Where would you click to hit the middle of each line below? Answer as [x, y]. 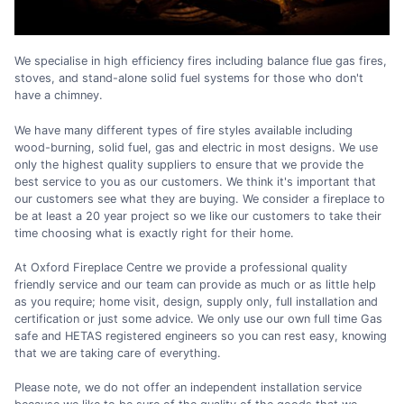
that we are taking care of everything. [118, 353]
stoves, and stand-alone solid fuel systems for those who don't [189, 78]
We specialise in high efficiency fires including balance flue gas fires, [201, 61]
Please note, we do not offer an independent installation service [188, 387]
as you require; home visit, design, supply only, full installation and [196, 301]
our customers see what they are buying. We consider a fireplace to [200, 198]
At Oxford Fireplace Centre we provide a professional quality [181, 267]
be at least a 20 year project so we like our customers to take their [198, 216]
